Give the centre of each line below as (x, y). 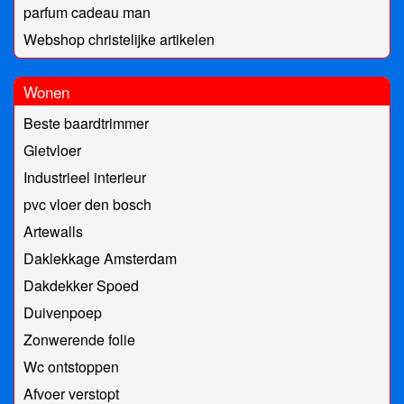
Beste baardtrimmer (86, 124)
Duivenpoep (63, 313)
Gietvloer (52, 151)
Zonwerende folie (79, 340)
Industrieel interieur (85, 178)
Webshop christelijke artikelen (119, 40)
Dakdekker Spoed (81, 286)
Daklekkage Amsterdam (100, 259)
